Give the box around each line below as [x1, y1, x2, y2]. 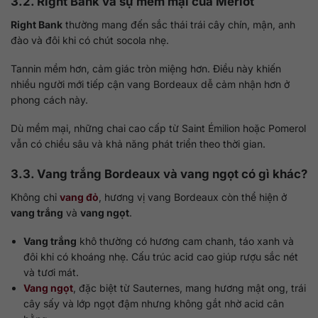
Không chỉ [11, 190, 60, 203]
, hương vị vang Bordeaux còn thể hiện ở [99, 190, 287, 203]
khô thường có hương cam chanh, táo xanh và [77, 234, 295, 247]
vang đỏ [60, 190, 99, 203]
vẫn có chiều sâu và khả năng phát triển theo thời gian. [11, 138, 265, 150]
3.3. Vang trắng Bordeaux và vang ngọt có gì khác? [11, 167, 307, 182]
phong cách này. [11, 93, 88, 106]
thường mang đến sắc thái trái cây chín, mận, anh [62, 18, 295, 31]
